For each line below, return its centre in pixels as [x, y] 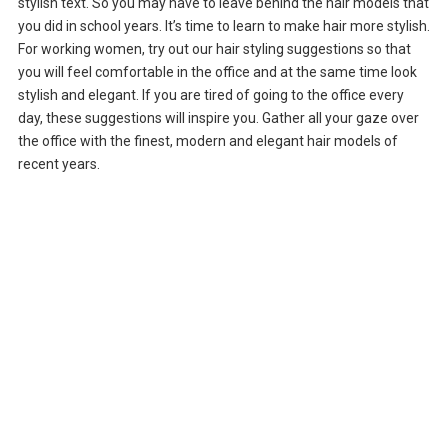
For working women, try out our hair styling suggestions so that [214, 48]
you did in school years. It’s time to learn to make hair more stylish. [223, 25]
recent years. [58, 163]
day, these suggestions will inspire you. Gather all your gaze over [218, 117]
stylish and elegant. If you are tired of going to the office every [210, 94]
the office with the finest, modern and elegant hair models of [207, 140]
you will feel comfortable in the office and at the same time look [217, 71]
